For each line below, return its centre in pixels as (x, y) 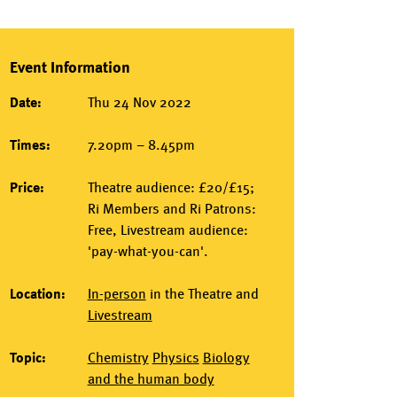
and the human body (151, 378)
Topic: (28, 357)
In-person (117, 293)
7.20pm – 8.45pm (141, 144)
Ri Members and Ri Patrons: (171, 208)
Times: (31, 144)
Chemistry (118, 357)
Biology (226, 357)
